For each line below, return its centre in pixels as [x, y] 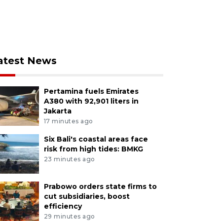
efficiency [63, 206]
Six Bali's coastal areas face [96, 139]
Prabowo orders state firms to [100, 186]
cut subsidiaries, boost [87, 196]
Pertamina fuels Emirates [91, 91]
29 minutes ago [69, 216]
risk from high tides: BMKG [93, 149]
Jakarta [57, 111]
